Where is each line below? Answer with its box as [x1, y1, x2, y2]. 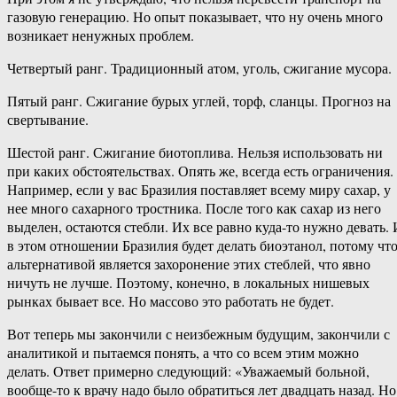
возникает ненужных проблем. [7, 26, 194, 45]
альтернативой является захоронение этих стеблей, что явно [7, 254, 370, 274]
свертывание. [7, 110, 89, 129]
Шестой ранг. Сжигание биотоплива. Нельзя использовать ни [7, 143, 383, 162]
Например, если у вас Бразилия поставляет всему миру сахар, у [7, 180, 391, 199]
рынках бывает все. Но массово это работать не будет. [7, 292, 334, 311]
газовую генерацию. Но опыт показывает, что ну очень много [7, 7, 383, 27]
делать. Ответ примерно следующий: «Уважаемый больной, [7, 362, 370, 381]
